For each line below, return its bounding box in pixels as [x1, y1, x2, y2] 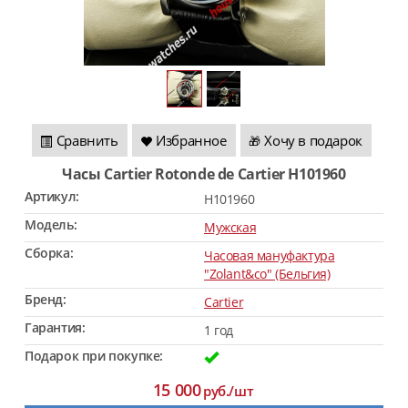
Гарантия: [25, 319, 86, 336]
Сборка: [25, 244, 74, 261]
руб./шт [203, 382, 254, 400]
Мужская [204, 219, 257, 236]
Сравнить [56, 131, 118, 149]
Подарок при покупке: [25, 347, 163, 364]
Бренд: [25, 291, 66, 308]
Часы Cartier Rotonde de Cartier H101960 [72, 164, 346, 184]
